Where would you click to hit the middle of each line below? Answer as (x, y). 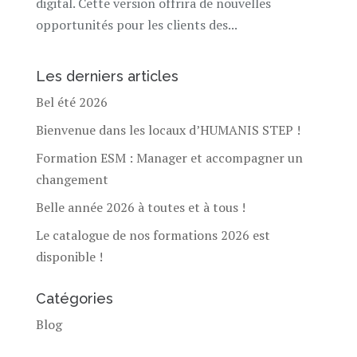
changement (72, 180)
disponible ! (69, 257)
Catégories (74, 299)
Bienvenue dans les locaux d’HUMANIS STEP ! (168, 130)
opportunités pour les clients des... (136, 25)
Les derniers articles (107, 76)
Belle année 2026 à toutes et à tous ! (140, 208)
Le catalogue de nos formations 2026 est (153, 235)
